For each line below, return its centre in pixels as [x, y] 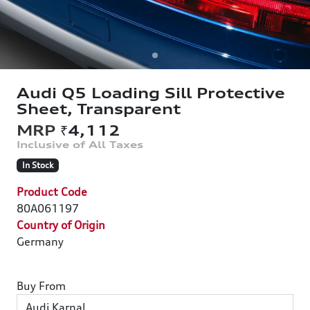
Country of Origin [61, 225]
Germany [40, 242]
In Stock [37, 165]
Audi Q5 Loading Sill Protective [151, 93]
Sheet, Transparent [99, 109]
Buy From [41, 286]
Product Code [52, 192]
